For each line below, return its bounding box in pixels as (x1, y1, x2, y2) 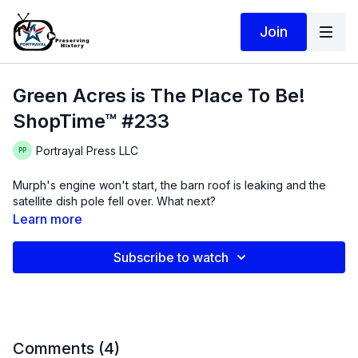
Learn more (13, 211, 82, 227)
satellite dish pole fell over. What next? (157, 194, 216, 208)
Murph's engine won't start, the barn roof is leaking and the (13, 178, 326, 192)
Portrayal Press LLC (36, 143, 138, 157)
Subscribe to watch (113, 249, 229, 265)
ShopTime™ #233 (13, 109, 169, 133)
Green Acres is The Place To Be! (13, 84, 305, 107)
